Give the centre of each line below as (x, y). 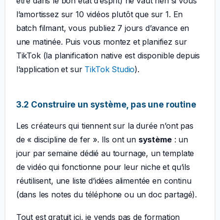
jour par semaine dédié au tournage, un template (105, 153)
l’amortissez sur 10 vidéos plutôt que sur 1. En (99, 14)
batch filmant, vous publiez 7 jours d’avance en (103, 28)
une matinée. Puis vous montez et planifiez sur (101, 42)
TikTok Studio (110, 69)
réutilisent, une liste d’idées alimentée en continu (104, 181)
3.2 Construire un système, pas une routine (106, 105)
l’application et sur (50, 69)
